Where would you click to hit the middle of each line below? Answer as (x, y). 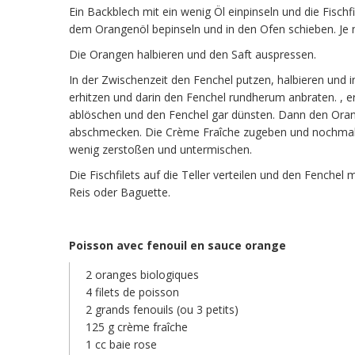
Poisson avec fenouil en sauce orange (177, 245)
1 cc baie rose (121, 344)
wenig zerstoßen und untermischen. (160, 149)
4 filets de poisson (132, 292)
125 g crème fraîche (137, 327)
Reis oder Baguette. (120, 192)
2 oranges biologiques (142, 275)
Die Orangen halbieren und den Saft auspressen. (193, 54)
